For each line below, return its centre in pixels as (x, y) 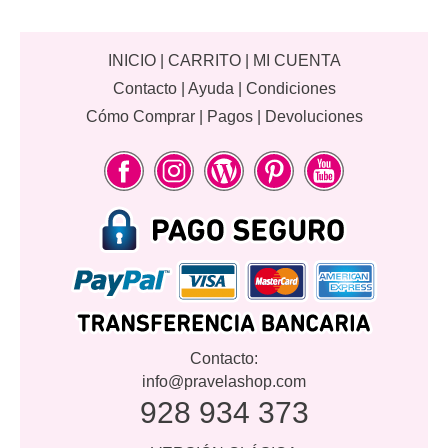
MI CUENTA (296, 61)
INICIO (131, 61)
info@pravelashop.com (224, 382)
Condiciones (290, 89)
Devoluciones (313, 117)
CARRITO (204, 61)
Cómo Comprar (140, 117)
